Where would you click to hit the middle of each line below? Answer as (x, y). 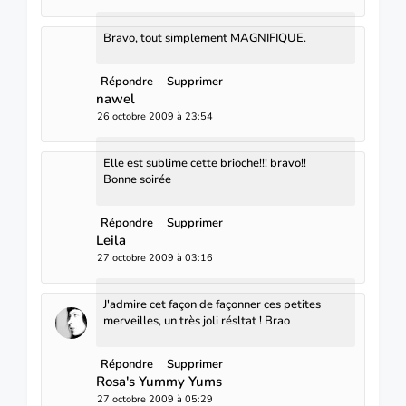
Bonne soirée (137, 179)
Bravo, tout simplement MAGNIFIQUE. (205, 38)
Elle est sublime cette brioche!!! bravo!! (205, 163)
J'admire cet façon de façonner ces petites (212, 304)
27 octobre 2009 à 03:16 (155, 257)
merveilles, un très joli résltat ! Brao (197, 320)
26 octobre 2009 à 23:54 (155, 116)
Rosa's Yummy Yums (159, 381)
